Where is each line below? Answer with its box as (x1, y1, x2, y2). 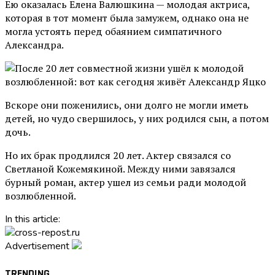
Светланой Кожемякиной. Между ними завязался (5, 161, 236, 176)
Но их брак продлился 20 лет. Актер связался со (5, 148, 231, 162)
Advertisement (5, 239, 69, 253)
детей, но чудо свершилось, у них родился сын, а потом (5, 111, 269, 125)
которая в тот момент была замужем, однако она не (5, 10, 249, 25)
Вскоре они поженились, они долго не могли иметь (5, 98, 249, 112)
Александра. (5, 37, 64, 52)
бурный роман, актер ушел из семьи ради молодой (5, 175, 246, 189)
